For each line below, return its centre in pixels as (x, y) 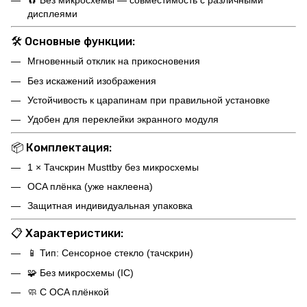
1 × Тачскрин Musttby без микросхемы (113, 167)
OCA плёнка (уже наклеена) (90, 186)
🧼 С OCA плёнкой (68, 292)
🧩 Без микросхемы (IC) (81, 272)
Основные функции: (80, 42)
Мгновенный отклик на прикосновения (114, 61)
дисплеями (52, 13)
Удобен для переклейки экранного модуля (123, 120)
